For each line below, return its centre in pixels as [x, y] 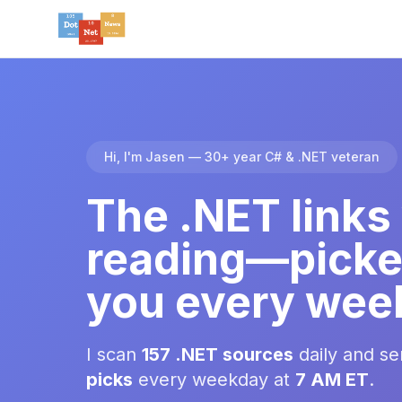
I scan [114, 354]
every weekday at [214, 379]
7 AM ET [332, 379]
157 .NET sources [218, 354]
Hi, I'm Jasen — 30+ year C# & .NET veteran [242, 156]
